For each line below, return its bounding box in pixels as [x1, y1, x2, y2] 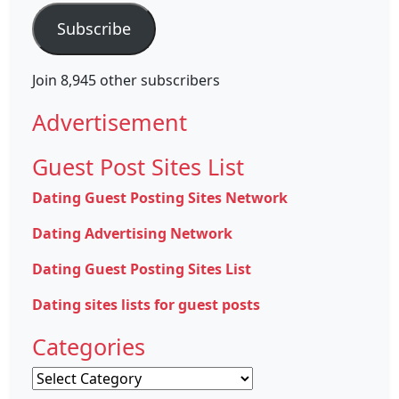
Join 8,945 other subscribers [32, 69, 220, 90]
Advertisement [32, 106, 187, 137]
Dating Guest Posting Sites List [32, 258, 251, 279]
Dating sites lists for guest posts [32, 294, 260, 314]
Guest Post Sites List [32, 151, 244, 182]
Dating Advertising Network [32, 223, 232, 243]
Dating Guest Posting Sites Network [32, 187, 288, 208]
